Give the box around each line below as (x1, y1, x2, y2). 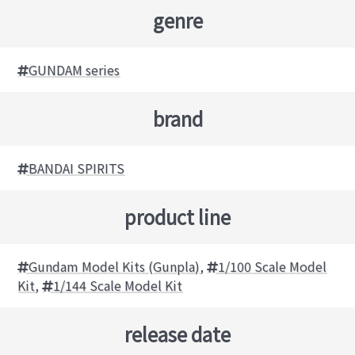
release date (124, 319, 231, 348)
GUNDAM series (29, 59, 120, 79)
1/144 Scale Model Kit (53, 275, 183, 295)
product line (124, 202, 231, 231)
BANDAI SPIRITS (29, 158, 125, 177)
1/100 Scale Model (218, 256, 327, 276)
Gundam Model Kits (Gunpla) (29, 256, 200, 276)
